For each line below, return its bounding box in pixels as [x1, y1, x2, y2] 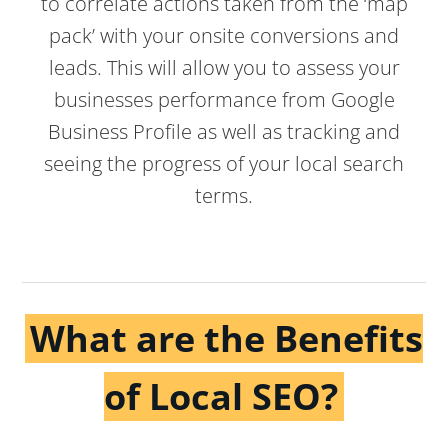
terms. [195, 182, 253, 210]
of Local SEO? [104, 371, 339, 421]
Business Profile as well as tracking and [48, 118, 400, 146]
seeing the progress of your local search [44, 150, 404, 178]
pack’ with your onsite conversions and [49, 22, 399, 50]
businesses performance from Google [53, 86, 395, 114]
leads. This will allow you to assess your [48, 54, 400, 82]
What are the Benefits [30, 313, 424, 363]
